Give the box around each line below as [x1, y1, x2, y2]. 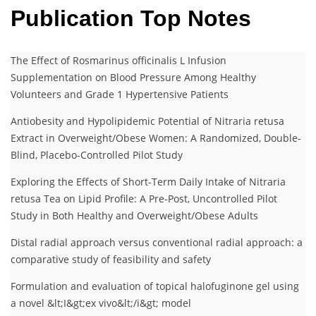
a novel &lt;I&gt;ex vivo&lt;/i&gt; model [11, 296, 191, 310]
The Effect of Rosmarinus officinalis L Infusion [11, 53, 226, 67]
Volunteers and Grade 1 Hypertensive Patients [11, 87, 229, 101]
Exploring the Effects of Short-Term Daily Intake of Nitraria [11, 174, 286, 188]
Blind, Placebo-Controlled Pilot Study [11, 147, 183, 162]
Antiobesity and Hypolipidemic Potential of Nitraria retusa [11, 114, 284, 128]
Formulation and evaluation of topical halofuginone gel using [11, 279, 299, 293]
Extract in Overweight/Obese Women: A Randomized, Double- [11, 130, 301, 145]
